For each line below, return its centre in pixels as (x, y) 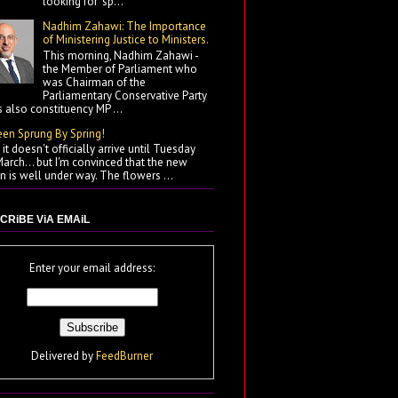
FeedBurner (124, 355)
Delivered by (64, 355)
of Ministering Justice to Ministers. (126, 39)
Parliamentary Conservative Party (125, 95)
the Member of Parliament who (120, 68)
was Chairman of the (95, 82)
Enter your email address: (92, 267)
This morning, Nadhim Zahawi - (121, 55)
